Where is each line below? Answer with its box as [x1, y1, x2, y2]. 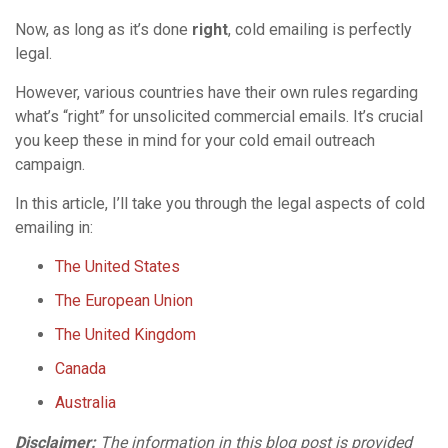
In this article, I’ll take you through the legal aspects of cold [15, 193, 425, 213]
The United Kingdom [55, 324, 196, 344]
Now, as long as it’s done [15, 19, 192, 39]
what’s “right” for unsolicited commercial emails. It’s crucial [15, 106, 423, 126]
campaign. [15, 154, 85, 174]
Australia [55, 392, 116, 412]
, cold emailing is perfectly [228, 19, 412, 39]
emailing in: [15, 217, 93, 237]
